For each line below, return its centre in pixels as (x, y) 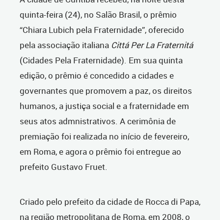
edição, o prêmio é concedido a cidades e (97, 76)
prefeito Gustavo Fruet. (64, 167)
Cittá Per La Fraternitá (151, 45)
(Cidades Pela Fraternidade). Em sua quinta (101, 60)
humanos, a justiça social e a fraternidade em (104, 106)
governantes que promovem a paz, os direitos (106, 91)
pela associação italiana (64, 45)
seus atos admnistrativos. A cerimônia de (98, 121)
